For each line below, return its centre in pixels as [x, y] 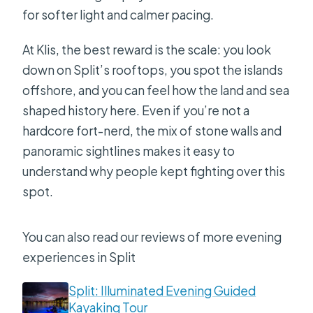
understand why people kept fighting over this [154, 172]
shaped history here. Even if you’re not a [136, 111]
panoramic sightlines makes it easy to [129, 151]
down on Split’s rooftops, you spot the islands [153, 70]
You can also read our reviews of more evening [152, 237]
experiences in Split [79, 257]
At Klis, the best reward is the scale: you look [147, 50]
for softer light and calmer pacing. [118, 15]
